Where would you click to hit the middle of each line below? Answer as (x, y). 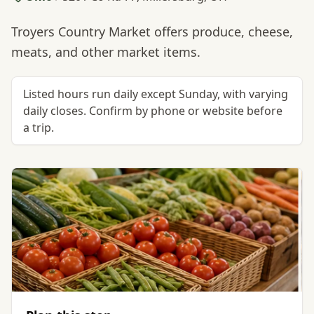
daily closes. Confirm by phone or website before (153, 111)
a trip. (39, 128)
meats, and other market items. (106, 52)
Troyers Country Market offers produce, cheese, (152, 32)
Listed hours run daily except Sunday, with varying (156, 94)
